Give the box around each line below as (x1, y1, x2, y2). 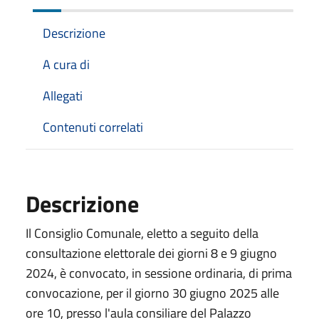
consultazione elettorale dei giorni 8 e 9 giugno (26, 243, 277, 263)
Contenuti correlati (43, 117, 143, 137)
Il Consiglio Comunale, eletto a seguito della (26, 223, 258, 243)
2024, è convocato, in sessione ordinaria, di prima (26, 263, 292, 283)
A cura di (43, 54, 90, 74)
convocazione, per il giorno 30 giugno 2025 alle (26, 283, 279, 303)
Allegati (43, 85, 83, 105)
